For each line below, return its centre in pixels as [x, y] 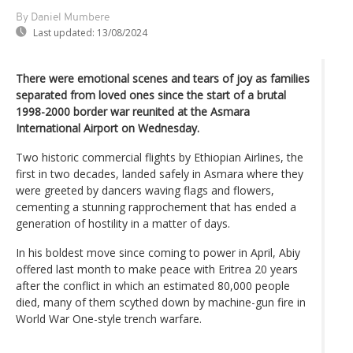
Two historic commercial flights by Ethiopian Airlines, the [160, 157]
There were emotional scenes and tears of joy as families [163, 78]
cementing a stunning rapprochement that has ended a [156, 206]
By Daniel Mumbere [63, 17]
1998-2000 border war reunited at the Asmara [133, 111]
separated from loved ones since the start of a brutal [151, 95]
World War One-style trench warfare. [109, 318]
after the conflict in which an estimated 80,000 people [153, 285]
